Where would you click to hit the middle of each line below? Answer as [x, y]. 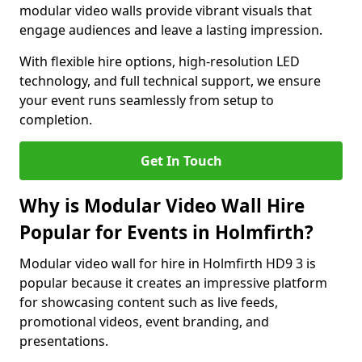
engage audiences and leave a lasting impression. [171, 30]
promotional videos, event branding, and [144, 322]
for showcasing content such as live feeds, [149, 302]
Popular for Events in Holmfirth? [166, 232]
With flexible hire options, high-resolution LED [160, 61]
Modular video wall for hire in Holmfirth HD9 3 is [168, 263]
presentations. [64, 341]
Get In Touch [181, 161]
